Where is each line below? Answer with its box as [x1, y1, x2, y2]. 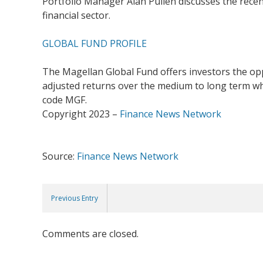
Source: [42, 150, 77, 163]
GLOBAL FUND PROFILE [42, 37, 147, 50]
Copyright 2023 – [42, 107, 120, 120]
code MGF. [42, 93, 87, 106]
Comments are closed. [42, 227, 139, 240]
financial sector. [42, 9, 110, 22]
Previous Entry [51, 193, 98, 203]
